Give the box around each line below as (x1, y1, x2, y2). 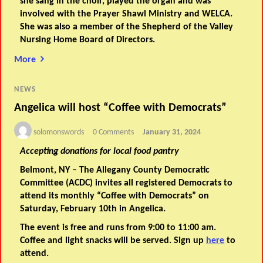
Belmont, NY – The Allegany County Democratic (20, 165, 210, 175)
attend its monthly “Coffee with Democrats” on (20, 191, 210, 201)
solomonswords (33, 127, 85, 137)
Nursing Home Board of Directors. (20, 35, 156, 45)
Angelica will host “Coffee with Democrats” (14, 102, 227, 114)
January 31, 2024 (143, 127, 201, 137)
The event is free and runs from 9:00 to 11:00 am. (20, 222, 217, 232)
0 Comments (93, 127, 134, 137)
